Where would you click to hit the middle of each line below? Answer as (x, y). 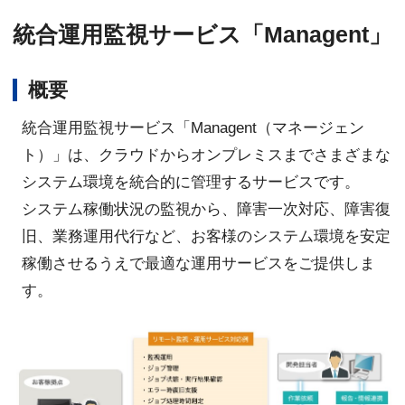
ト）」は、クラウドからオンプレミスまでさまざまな (207, 155)
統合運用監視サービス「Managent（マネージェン (193, 128)
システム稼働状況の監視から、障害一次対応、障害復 (207, 210)
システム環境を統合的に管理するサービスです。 (191, 183)
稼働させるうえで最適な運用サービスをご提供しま (199, 264)
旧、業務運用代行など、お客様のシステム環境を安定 (207, 237)
